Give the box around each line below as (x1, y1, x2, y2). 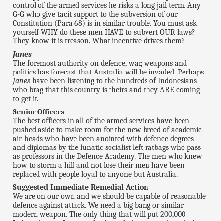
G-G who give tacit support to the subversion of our (13, 10, 178, 19)
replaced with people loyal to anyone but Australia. (13, 170, 178, 179)
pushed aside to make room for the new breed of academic (13, 125, 202, 135)
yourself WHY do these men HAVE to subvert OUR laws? (13, 28, 196, 37)
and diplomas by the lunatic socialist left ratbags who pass (13, 143, 201, 152)
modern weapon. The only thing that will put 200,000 (13, 210, 186, 219)
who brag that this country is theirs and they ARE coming (13, 85, 200, 95)
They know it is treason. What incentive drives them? (13, 37, 185, 46)
